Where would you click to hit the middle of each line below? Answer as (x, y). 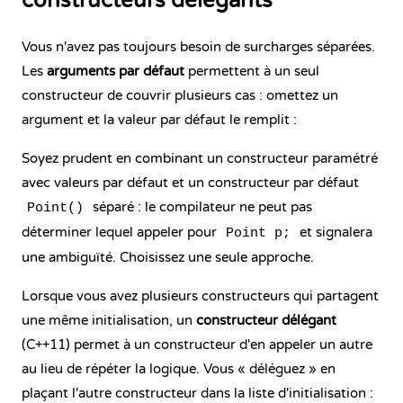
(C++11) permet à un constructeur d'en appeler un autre (197, 345)
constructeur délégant (266, 320)
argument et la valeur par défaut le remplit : (159, 120)
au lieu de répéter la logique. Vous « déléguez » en (179, 369)
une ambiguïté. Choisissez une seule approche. (168, 257)
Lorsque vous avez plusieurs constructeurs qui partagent (200, 296)
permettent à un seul (252, 71)
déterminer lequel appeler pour (121, 232)
